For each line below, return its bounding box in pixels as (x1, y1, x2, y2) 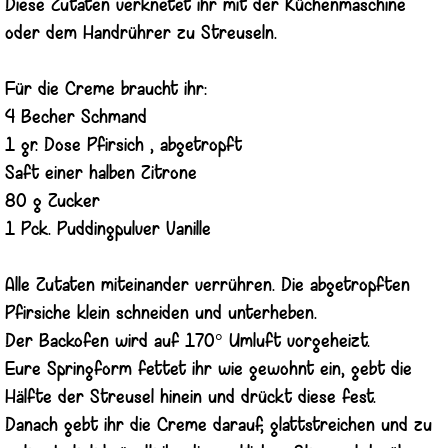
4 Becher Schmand (5, 108, 147, 128)
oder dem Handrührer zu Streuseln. (5, 24, 277, 44)
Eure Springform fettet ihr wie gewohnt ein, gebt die (5, 360, 412, 380)
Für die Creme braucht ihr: (5, 80, 207, 100)
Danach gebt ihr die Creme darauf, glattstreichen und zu (5, 416, 432, 436)
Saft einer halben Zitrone (5, 164, 197, 184)
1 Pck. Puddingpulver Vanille (5, 220, 211, 240)
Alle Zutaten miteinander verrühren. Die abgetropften (5, 276, 410, 296)
